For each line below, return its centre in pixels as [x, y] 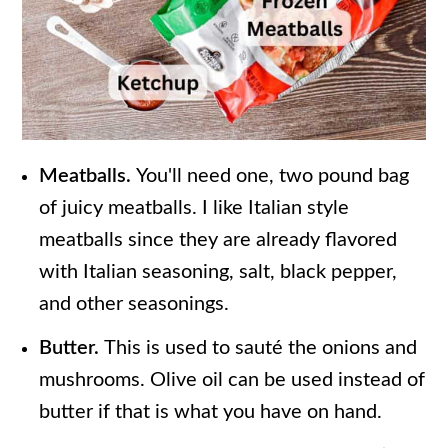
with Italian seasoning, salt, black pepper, [218, 272]
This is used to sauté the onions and [261, 348]
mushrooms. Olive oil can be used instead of [232, 380]
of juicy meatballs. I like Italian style [194, 208]
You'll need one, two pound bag [273, 176]
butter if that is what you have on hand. [211, 412]
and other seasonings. [134, 304]
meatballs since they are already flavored [218, 240]
